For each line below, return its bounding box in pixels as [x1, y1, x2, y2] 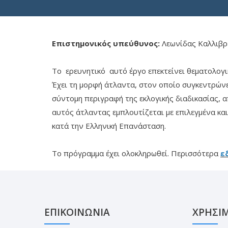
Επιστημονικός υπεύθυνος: [52, 38, 160, 48]
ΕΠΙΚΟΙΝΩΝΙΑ [44, 206, 110, 219]
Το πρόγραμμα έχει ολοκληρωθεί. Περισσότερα [52, 148, 220, 158]
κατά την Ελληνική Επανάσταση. [52, 121, 166, 131]
